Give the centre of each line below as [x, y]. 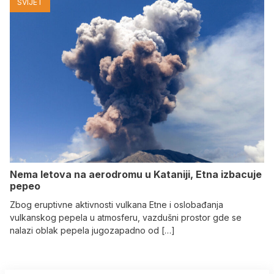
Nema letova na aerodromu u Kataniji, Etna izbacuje [136, 174]
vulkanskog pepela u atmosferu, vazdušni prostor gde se [126, 217]
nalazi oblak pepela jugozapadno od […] [92, 230]
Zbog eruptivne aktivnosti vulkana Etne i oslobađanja [117, 204]
